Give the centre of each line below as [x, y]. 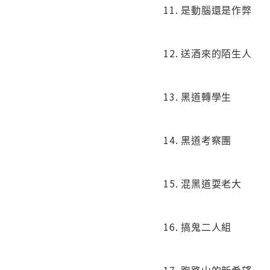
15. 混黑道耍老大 [202, 184]
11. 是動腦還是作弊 [208, 10]
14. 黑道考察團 [198, 140]
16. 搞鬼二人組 [198, 227]
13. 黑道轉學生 [198, 97]
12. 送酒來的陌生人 [208, 53]
